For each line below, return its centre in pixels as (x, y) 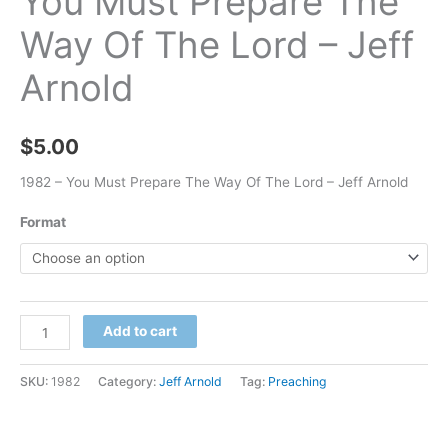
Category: (128, 382)
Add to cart (140, 331)
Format (43, 221)
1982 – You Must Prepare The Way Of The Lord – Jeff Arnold (214, 182)
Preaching (297, 382)
